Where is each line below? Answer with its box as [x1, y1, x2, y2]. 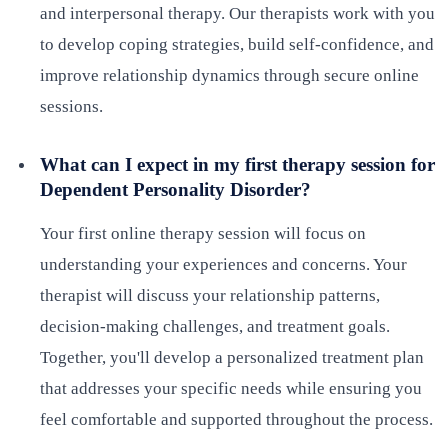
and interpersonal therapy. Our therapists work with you [40, 4, 435, 24]
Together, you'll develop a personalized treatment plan [40, 348, 424, 368]
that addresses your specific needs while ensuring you [40, 379, 422, 399]
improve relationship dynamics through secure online [40, 66, 419, 86]
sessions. [40, 97, 103, 117]
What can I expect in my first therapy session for [40, 154, 435, 176]
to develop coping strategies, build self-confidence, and [40, 35, 434, 55]
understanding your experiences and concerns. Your [40, 255, 407, 275]
